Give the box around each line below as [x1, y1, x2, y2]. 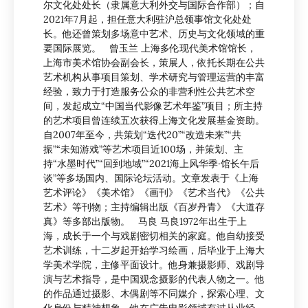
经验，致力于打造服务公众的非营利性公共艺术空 [43, 85, 255, 98]
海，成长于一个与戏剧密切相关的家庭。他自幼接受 [43, 230, 265, 243]
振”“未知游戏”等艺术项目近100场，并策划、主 [43, 143, 243, 156]
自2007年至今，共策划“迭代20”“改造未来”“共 [43, 129, 241, 142]
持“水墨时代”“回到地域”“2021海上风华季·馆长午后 [43, 157, 259, 170]
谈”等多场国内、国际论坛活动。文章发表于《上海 [43, 172, 258, 185]
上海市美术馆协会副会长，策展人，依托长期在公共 [43, 56, 265, 69]
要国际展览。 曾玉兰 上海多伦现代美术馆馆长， [43, 42, 256, 55]
